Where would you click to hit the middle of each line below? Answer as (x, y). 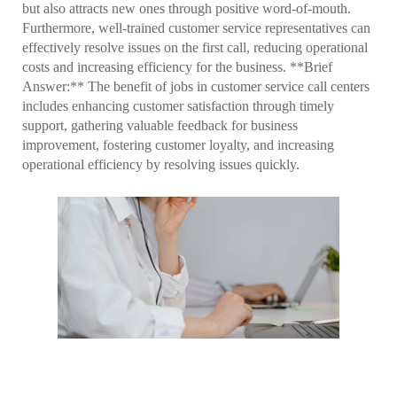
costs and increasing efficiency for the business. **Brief (177, 67)
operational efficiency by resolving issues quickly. (161, 165)
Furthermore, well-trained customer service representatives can (196, 28)
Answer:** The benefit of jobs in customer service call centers (196, 87)
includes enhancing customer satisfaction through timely (178, 106)
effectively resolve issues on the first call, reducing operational (195, 48)
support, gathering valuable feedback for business (160, 126)
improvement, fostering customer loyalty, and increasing (178, 145)
